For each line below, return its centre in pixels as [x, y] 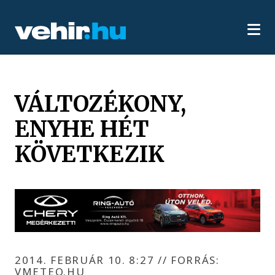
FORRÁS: [193, 260]
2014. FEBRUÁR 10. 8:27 [86, 260]
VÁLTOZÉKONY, [101, 103]
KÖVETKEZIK [90, 154]
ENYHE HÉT [82, 129]
